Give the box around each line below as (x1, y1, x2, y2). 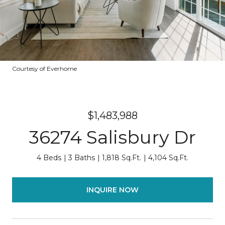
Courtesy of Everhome (12, 65, 77, 72)
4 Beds (37, 153, 61, 162)
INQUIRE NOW (86, 185, 139, 194)
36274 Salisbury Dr (29, 126, 196, 148)
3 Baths (68, 153, 95, 162)
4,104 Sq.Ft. (148, 153, 188, 162)
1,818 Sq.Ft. (102, 153, 141, 162)
